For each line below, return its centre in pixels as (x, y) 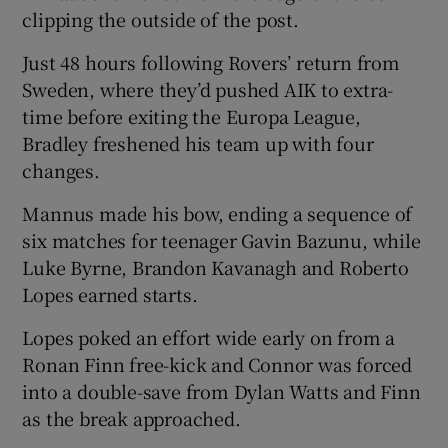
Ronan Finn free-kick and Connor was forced (217, 363)
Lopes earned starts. (110, 293)
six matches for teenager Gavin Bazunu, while (221, 239)
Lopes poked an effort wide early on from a (209, 336)
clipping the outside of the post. (160, 18)
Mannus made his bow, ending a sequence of (217, 212)
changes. (61, 169)
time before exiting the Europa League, (191, 115)
